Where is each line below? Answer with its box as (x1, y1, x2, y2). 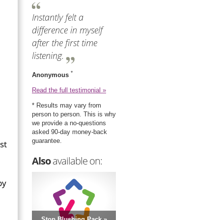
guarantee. (32, 137, 62, 145)
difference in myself (32, 24, 103, 36)
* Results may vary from (32, 102, 101, 110)
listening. (32, 50, 64, 61)
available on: (51, 154, 102, 168)
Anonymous (32, 71, 69, 79)
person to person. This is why (32, 110, 116, 118)
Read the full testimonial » (32, 86, 106, 94)
